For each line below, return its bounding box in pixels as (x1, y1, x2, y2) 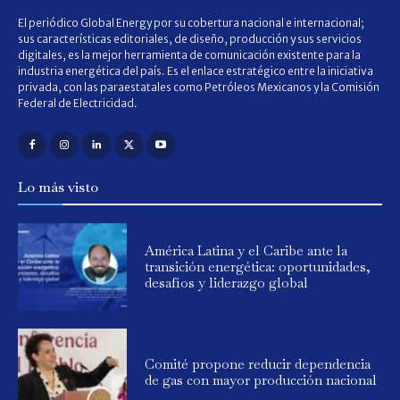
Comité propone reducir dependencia (145, 354, 371, 372)
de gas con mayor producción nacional (145, 371, 378, 388)
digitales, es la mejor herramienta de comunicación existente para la (18, 47, 361, 62)
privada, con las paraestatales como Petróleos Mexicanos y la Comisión (18, 79, 379, 94)
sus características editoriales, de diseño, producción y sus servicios (18, 31, 362, 46)
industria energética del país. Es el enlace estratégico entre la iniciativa (18, 63, 373, 78)
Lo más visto (18, 177, 98, 196)
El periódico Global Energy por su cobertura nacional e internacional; (18, 15, 364, 29)
